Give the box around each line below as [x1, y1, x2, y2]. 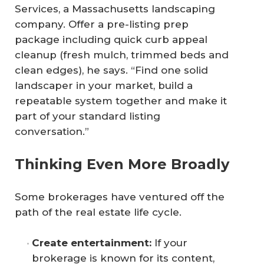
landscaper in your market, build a [15, 79, 193, 91]
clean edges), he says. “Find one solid [15, 64, 208, 76]
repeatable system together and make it [15, 94, 227, 107]
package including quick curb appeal [15, 33, 207, 45]
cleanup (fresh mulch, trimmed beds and [15, 48, 229, 61]
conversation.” [15, 125, 89, 137]
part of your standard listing [15, 110, 160, 122]
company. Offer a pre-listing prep [15, 18, 189, 30]
